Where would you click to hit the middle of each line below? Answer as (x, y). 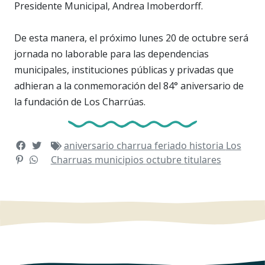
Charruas (72, 159)
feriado (172, 145)
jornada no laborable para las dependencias (112, 54)
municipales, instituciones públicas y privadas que (124, 70)
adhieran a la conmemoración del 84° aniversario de (129, 85)
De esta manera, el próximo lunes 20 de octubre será (131, 38)
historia (207, 145)
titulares (202, 159)
